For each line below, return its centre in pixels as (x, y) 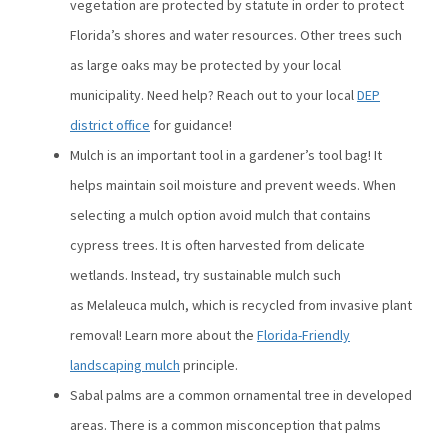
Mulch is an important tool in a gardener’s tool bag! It (226, 154)
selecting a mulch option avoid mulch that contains (220, 214)
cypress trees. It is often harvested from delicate (217, 244)
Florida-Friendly (303, 334)
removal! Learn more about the (163, 334)
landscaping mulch (125, 364)
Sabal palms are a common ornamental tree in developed (241, 394)
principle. (210, 364)
